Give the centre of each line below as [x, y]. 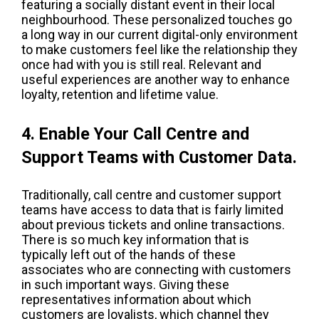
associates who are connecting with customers [156, 270]
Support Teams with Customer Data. [159, 157]
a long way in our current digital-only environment [159, 34]
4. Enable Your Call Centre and [135, 134]
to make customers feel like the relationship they [159, 49]
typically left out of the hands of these [129, 255]
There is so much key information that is [135, 240]
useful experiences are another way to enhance [156, 79]
